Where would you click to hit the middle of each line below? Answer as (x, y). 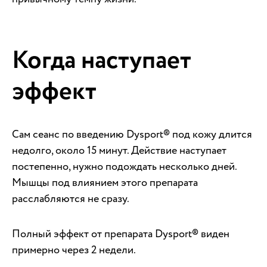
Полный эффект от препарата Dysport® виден (121, 234)
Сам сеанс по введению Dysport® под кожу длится (132, 134)
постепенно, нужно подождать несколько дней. (124, 166)
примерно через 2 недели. (74, 250)
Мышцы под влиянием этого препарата (105, 182)
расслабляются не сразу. (71, 198)
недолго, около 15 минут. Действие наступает (119, 150)
